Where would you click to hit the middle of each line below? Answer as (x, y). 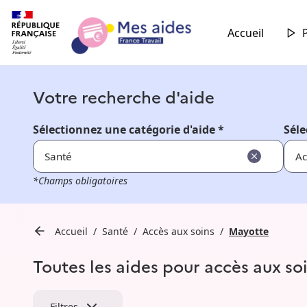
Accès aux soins (179, 231)
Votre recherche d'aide (124, 97)
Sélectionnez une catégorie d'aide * (128, 130)
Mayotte (249, 231)
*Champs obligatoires (80, 181)
